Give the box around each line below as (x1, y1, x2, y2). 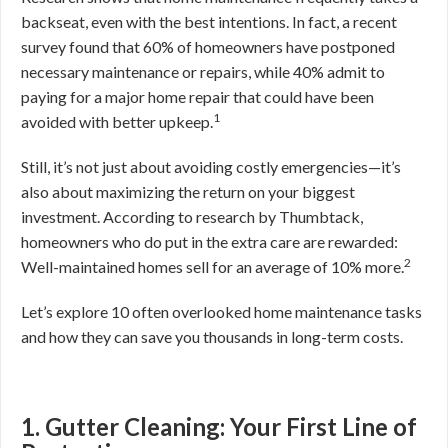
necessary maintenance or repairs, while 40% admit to (21, 62, 385, 81)
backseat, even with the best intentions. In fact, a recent (21, 12, 397, 31)
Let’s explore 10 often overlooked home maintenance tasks (21, 302, 422, 321)
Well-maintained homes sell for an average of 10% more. (21, 257, 404, 276)
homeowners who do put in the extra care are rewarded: (21, 232, 398, 251)
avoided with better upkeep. (21, 112, 213, 131)
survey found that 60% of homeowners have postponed (21, 37, 395, 56)
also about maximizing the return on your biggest (21, 182, 355, 201)
